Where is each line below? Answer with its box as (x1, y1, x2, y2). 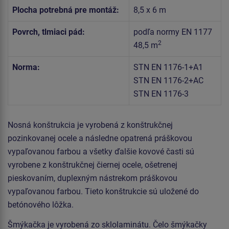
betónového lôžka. (8, 200, 74, 210)
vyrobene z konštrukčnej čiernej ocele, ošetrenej (8, 160, 177, 170)
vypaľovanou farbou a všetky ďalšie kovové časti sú (8, 147, 194, 157)
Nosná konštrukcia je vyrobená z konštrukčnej (8, 120, 173, 130)
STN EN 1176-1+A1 (133, 62, 203, 73)
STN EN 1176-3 (133, 89, 189, 99)
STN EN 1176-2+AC (133, 76, 203, 86)
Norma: (12, 62, 40, 73)
